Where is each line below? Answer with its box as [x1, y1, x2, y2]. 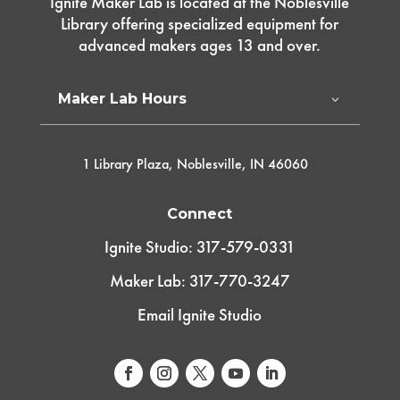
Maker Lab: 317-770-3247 [109, 270, 290, 293]
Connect [167, 205, 233, 223]
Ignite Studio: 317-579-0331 [104, 236, 296, 259]
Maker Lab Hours [57, 90, 187, 108]
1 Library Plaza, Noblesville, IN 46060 [81, 154, 308, 174]
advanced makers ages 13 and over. [79, 34, 321, 57]
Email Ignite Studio [137, 304, 262, 327]
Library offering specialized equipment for [61, 12, 339, 36]
